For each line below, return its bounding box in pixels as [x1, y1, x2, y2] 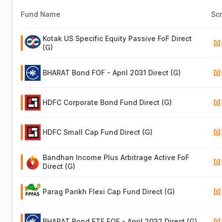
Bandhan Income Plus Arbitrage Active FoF [43, 153, 190, 162]
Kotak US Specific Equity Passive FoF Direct [43, 34, 192, 43]
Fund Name [21, 10, 61, 18]
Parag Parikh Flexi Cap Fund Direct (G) [43, 187, 175, 196]
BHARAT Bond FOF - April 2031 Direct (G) [43, 68, 181, 77]
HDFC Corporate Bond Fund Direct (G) [43, 98, 172, 107]
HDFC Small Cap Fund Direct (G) [43, 128, 153, 136]
